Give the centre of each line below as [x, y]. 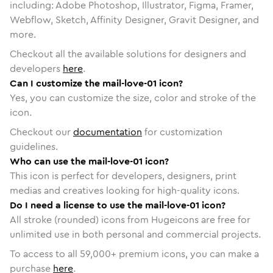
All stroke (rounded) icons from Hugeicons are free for [130, 219]
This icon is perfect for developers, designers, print [123, 175]
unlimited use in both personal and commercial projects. [135, 234]
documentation [108, 132]
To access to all [45, 253]
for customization [182, 132]
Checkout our [41, 132]
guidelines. [34, 146]
